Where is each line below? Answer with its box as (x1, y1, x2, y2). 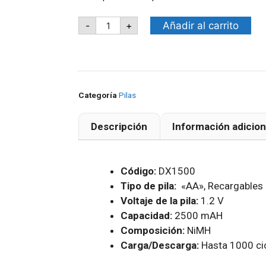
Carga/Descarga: (121, 239, 201, 251)
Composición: (121, 224, 185, 236)
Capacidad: (121, 209, 172, 221)
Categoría (78, 90, 117, 100)
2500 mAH (172, 209, 223, 221)
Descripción (91, 121, 148, 133)
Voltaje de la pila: (121, 194, 198, 207)
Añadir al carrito (163, 19, 239, 31)
